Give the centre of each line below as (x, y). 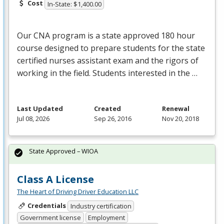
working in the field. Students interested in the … (107, 73)
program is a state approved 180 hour (122, 35)
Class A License (55, 179)
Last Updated (40, 108)
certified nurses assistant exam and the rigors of (108, 60)
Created (107, 108)
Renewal (176, 108)
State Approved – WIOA (63, 151)
